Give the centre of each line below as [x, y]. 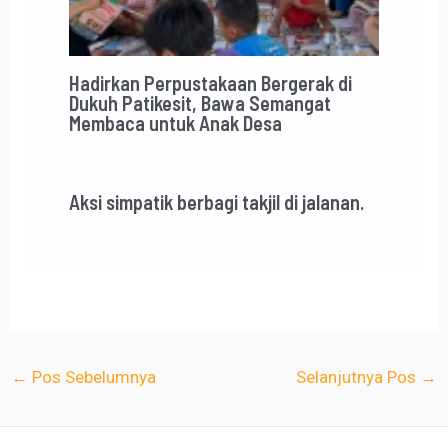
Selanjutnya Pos [357, 376]
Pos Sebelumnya [92, 376]
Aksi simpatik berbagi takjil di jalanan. [216, 202]
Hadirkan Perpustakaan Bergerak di [210, 83]
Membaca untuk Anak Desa [175, 123]
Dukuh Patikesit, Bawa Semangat [199, 103]
